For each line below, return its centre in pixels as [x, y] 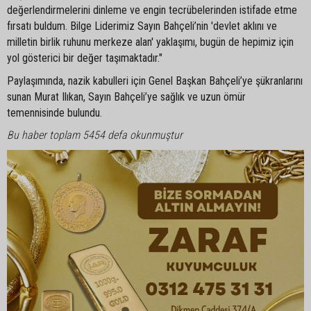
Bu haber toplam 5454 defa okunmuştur [95, 135]
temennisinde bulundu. [54, 113]
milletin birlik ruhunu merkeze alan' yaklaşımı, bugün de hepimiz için [150, 42]
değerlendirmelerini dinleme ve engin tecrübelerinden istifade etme [152, 10]
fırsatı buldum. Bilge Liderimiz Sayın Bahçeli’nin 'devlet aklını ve [142, 26]
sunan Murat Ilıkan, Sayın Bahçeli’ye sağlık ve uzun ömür [126, 97]
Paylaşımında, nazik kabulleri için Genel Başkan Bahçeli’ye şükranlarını [155, 81]
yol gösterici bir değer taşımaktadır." [85, 58]
